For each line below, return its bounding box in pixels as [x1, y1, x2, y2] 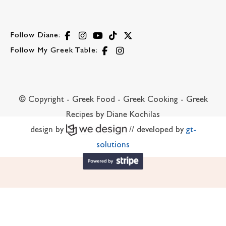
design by [30, 126, 66, 135]
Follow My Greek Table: [11, 46, 98, 54]
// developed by [126, 126, 186, 135]
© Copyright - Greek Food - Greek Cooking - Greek [18, 96, 208, 104]
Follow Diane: [11, 31, 61, 39]
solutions [96, 141, 130, 150]
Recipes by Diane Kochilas [66, 111, 160, 120]
